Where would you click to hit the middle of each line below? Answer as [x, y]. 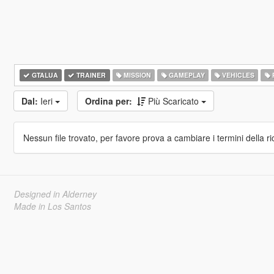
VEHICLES [238, 75]
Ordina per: [108, 101]
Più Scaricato [174, 101]
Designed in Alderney [55, 194]
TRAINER [91, 75]
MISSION [136, 75]
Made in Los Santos [52, 206]
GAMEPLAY [186, 75]
